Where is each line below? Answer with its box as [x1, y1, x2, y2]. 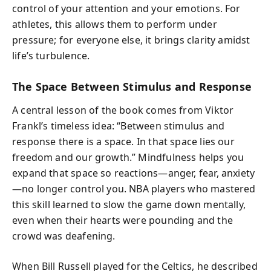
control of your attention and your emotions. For [12, 2, 241, 15]
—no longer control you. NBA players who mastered [12, 181, 256, 195]
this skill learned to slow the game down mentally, [12, 197, 246, 211]
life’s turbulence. [12, 49, 90, 62]
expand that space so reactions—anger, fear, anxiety [12, 166, 255, 180]
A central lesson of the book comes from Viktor [12, 103, 234, 117]
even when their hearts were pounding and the [12, 213, 233, 227]
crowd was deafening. [12, 229, 116, 243]
